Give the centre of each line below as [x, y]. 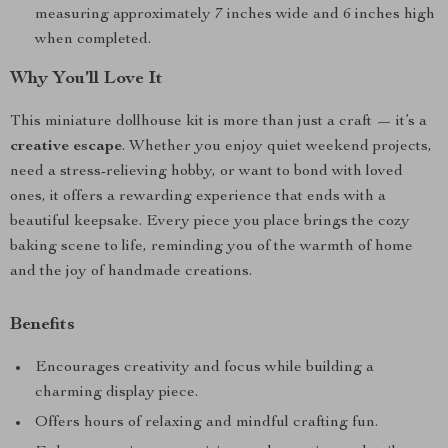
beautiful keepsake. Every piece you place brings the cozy [210, 222]
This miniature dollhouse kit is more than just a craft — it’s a [218, 122]
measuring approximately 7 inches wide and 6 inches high [235, 15]
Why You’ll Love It [86, 79]
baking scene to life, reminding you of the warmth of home [211, 247]
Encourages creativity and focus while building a [204, 368]
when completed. [93, 40]
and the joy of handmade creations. [131, 272]
